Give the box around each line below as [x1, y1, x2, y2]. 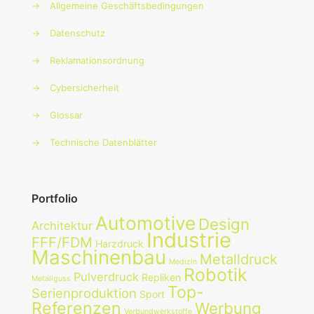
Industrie [146, 228, 231, 252]
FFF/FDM [32, 234, 93, 251]
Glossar [50, 109, 83, 121]
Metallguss [32, 274, 71, 283]
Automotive [95, 212, 196, 234]
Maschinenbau [32, 245, 166, 269]
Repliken [142, 271, 181, 283]
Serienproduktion [32, 285, 137, 301]
